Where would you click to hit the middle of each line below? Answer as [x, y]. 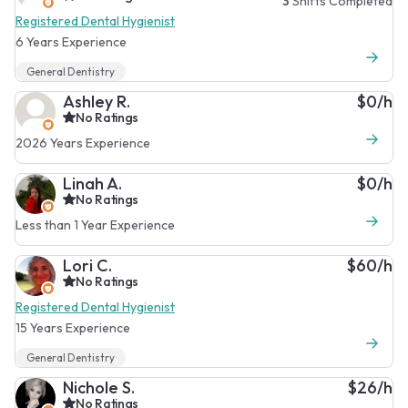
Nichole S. [99, 387]
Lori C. [87, 265]
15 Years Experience [73, 327]
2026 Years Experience [83, 143]
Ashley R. [97, 101]
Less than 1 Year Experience [95, 224]
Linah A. [92, 183]
